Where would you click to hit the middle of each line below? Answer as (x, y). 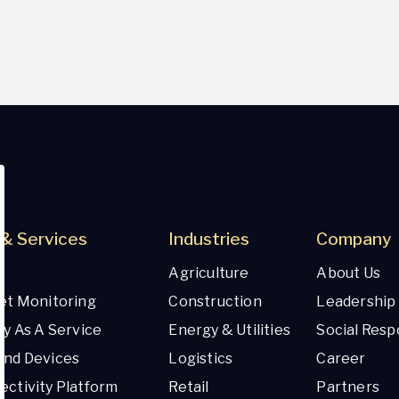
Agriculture (209, 273)
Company (354, 239)
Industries (209, 239)
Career (341, 358)
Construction (215, 301)
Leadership (356, 301)
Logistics (201, 358)
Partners (348, 387)
